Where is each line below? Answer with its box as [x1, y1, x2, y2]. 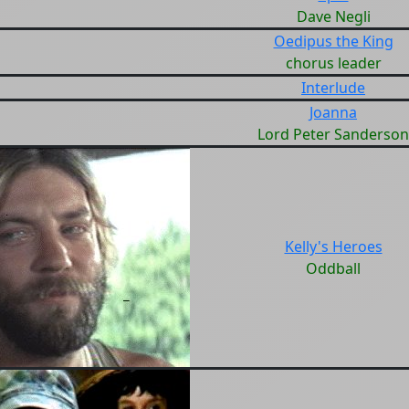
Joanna [309, 102, 357, 122]
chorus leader [285, 53, 382, 73]
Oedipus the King [273, 31, 393, 51]
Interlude [301, 78, 365, 98]
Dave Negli [296, 6, 371, 26]
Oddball [306, 258, 361, 278]
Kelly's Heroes [284, 236, 383, 257]
